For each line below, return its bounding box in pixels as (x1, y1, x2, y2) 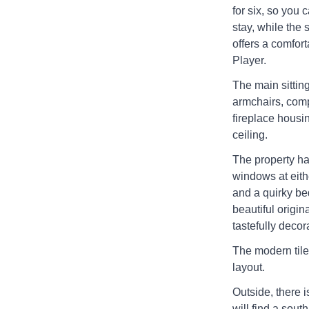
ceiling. (232, 129, 268, 141)
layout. (232, 261, 265, 274)
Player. (232, 54, 266, 67)
